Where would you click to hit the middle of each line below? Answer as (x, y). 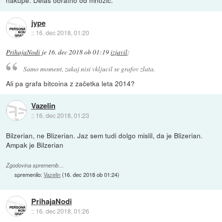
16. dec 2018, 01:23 (62, 115)
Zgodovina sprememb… (35, 165)
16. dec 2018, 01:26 (62, 211)
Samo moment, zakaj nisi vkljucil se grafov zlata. (89, 68)
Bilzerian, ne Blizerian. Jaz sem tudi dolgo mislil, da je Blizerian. (105, 135)
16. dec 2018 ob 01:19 (79, 52)
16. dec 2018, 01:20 (62, 32)
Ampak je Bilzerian (35, 144)
